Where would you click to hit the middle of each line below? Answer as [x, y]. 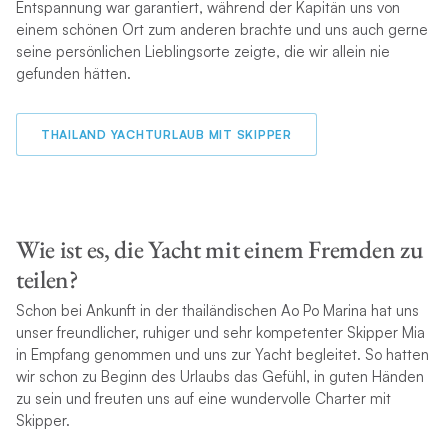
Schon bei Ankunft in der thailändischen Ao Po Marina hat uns [217, 310]
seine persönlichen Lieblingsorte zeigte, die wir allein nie [202, 51]
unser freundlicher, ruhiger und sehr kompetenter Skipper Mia [220, 332]
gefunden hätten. [73, 73]
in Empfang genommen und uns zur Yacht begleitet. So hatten [222, 354]
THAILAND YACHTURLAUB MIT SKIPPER [166, 134]
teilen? [47, 279]
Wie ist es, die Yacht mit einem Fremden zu [219, 249]
